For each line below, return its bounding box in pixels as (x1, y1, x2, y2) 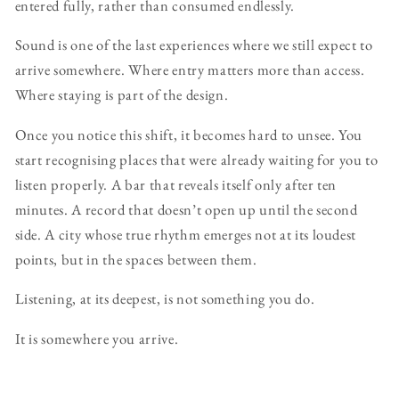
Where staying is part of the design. (14, 85, 229, 105)
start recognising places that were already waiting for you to (14, 149, 379, 169)
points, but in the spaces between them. (14, 248, 257, 269)
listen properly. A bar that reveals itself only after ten (14, 174, 338, 194)
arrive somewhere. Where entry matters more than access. (14, 60, 365, 80)
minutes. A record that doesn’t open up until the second (14, 199, 358, 219)
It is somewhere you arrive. (14, 328, 179, 348)
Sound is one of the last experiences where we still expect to (14, 35, 373, 55)
